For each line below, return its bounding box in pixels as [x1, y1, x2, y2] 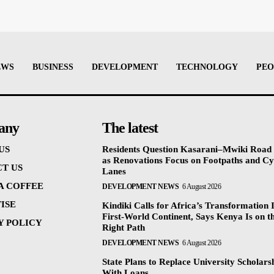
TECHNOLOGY [176, 62, 238, 72]
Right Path [102, 223, 146, 233]
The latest [102, 120, 158, 136]
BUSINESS [32, 62, 73, 72]
